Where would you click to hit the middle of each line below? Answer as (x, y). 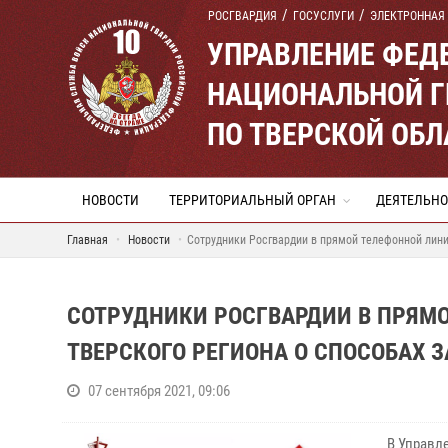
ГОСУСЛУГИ (323, 16)
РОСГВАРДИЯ (242, 16)
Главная (87, 240)
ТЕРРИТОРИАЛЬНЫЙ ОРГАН (252, 200)
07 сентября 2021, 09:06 (159, 391)
